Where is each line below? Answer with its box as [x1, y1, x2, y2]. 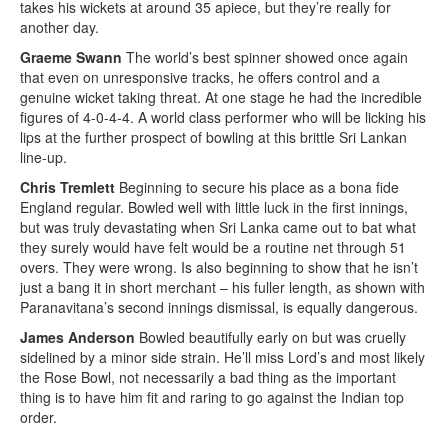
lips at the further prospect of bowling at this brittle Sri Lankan [20, 127, 407, 148]
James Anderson [20, 327, 135, 348]
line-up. [20, 147, 67, 168]
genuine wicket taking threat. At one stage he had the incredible [20, 87, 422, 108]
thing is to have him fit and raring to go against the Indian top [20, 387, 404, 408]
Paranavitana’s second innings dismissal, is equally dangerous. [20, 297, 418, 318]
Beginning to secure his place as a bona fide [115, 177, 399, 198]
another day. [20, 17, 99, 38]
